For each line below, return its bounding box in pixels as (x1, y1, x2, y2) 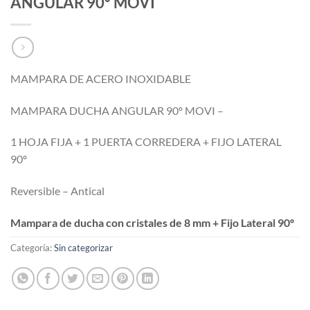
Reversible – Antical (10, 184, 104, 198)
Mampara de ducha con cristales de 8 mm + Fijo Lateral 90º (10, 215, 294, 229)
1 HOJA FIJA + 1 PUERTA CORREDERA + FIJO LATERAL (10, 135, 282, 149)
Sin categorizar (54, 241, 113, 253)
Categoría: (10, 241, 54, 253)
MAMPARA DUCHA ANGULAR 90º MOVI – (10, 103, 224, 117)
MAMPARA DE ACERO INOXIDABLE (10, 71, 191, 85)
